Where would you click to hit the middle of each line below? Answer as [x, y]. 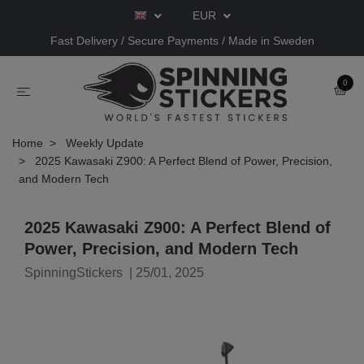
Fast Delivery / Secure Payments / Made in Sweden [182, 41]
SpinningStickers [74, 272]
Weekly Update [105, 143]
